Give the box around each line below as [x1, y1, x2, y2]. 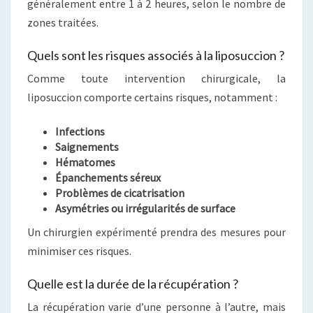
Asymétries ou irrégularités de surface [55, 201, 235, 215]
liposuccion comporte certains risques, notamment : [27, 89, 277, 104]
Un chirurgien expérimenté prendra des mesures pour [27, 224, 286, 239]
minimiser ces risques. [27, 243, 131, 258]
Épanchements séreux [55, 170, 161, 184]
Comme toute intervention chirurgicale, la [27, 71, 286, 85]
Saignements [55, 139, 119, 154]
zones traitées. [27, 15, 99, 29]
